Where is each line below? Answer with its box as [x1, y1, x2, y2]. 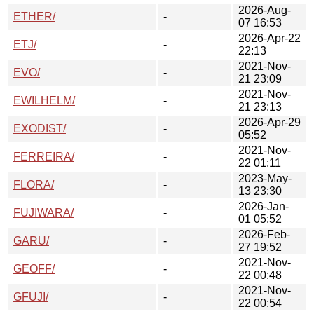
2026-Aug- [238, 4, 291, 16]
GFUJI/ [13, 290, 48, 303]
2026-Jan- [238, 200, 289, 212]
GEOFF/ [13, 262, 55, 275]
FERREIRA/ [13, 150, 74, 163]
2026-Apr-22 [238, 32, 301, 44]
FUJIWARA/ [13, 206, 74, 219]
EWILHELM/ [13, 94, 75, 107]
